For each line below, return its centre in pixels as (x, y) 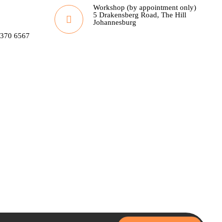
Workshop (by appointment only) (145, 7)
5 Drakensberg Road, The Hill (140, 15)
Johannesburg (115, 22)
